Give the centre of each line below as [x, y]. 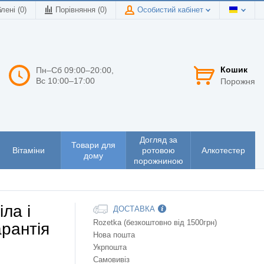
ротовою [158, 151]
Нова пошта [114, 235]
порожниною [158, 161]
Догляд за [158, 140]
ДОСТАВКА [134, 209]
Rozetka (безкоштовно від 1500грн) [155, 222]
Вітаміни [29, 151]
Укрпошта [110, 247]
